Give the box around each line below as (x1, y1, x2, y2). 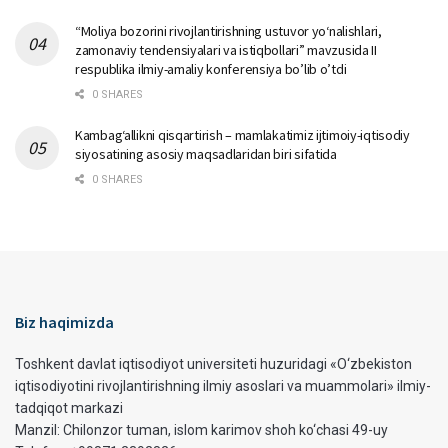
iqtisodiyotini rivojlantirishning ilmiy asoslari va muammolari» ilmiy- (15, 377, 431, 394)
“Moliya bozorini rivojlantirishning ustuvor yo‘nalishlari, (75, 21, 382, 40)
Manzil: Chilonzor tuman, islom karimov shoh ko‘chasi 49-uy (15, 421, 388, 438)
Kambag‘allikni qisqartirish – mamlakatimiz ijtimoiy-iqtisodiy (75, 125, 410, 144)
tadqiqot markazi (15, 399, 123, 416)
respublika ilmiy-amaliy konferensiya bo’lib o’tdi (75, 59, 347, 78)
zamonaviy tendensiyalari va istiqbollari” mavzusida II (75, 40, 377, 59)
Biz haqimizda (15, 311, 114, 332)
